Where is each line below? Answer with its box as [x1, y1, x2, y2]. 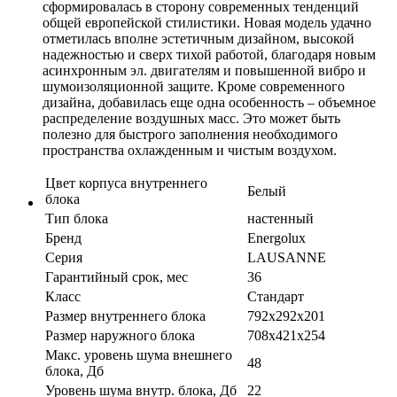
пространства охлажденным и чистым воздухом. [43, 143, 337, 159]
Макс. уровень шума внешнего [45, 347, 232, 363]
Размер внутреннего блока [45, 308, 206, 324]
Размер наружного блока [45, 328, 195, 344]
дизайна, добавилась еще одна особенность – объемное [43, 95, 376, 111]
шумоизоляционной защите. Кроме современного [43, 79, 345, 95]
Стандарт [247, 289, 304, 305]
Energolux [247, 230, 306, 246]
